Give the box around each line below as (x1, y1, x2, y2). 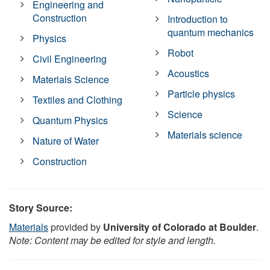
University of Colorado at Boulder (103, 220, 256, 234)
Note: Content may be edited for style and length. (9, 233, 216, 248)
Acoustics (168, 66, 210, 81)
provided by (48, 220, 103, 234)
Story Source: (9, 201, 72, 215)
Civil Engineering (33, 52, 107, 66)
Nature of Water (33, 134, 99, 148)
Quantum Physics (33, 113, 108, 128)
